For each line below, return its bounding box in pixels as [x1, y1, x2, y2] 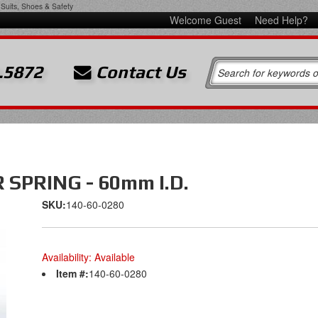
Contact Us [92, 62, 187, 82]
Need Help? [254, 13, 308, 27]
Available [94, 250, 135, 264]
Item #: [56, 266, 89, 280]
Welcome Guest [169, 13, 244, 27]
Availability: [42, 250, 94, 264]
